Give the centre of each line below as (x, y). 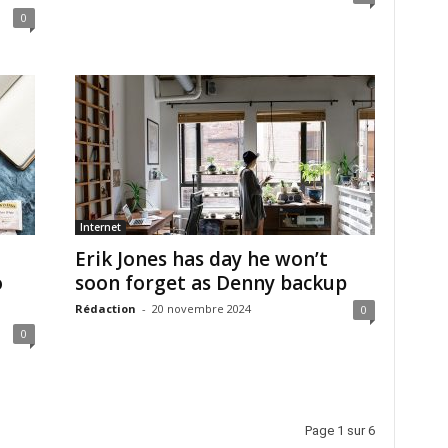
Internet (100, 227)
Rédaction (105, 308)
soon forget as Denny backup (210, 283)
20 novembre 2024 (201, 308)
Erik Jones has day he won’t (201, 259)
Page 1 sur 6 (339, 430)
